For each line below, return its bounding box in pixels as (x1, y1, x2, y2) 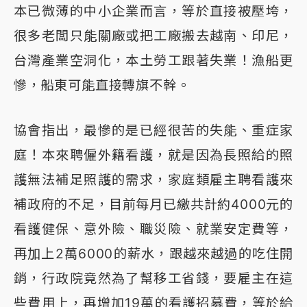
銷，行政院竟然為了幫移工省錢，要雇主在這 (14, 270, 293, 287)
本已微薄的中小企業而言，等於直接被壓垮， (14, 3, 293, 20)
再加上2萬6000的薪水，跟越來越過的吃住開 (14, 245, 293, 262)
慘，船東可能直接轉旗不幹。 (14, 77, 191, 94)
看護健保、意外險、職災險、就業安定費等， (14, 221, 293, 238)
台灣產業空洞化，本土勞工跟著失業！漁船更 (14, 52, 293, 69)
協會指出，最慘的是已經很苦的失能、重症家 (14, 122, 293, 139)
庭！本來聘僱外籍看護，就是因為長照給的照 (14, 147, 293, 164)
